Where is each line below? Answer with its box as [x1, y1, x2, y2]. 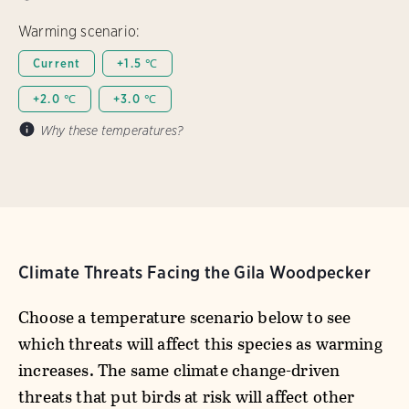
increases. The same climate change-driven [18, 357, 341, 383]
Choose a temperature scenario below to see [18, 304, 351, 330]
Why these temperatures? [40, 122, 184, 138]
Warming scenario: [18, 22, 140, 40]
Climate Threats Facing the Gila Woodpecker [18, 261, 371, 283]
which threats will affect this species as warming [18, 330, 383, 356]
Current [33, 56, 81, 70]
